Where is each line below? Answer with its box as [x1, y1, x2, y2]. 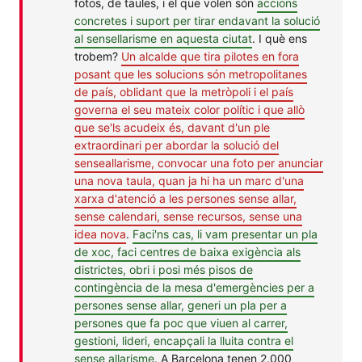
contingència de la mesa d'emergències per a [74, 280, 314, 294]
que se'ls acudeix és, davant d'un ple [74, 120, 270, 134]
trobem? [74, 48, 121, 63]
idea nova [74, 226, 126, 241]
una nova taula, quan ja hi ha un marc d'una [74, 173, 304, 187]
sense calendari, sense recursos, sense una [74, 208, 302, 223]
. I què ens [252, 31, 307, 45]
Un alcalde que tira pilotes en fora [121, 48, 299, 63]
